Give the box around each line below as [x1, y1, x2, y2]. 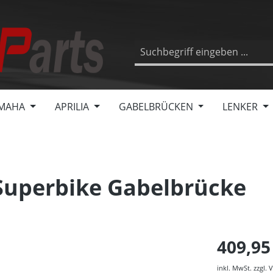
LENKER [222, 100, 258, 113]
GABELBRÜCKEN [118, 100, 193, 113]
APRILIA [55, 100, 90, 113]
